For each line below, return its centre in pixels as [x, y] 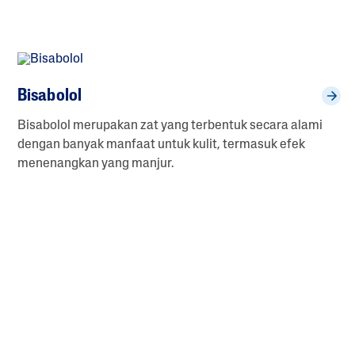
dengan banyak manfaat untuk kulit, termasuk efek [161, 145]
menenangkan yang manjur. [96, 164]
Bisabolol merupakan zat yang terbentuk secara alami [170, 126]
